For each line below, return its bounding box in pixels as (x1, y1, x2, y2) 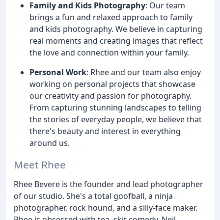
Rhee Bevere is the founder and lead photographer (14, 179, 203, 190)
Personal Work (29, 66, 86, 78)
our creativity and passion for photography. (29, 90, 192, 101)
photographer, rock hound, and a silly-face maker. (14, 202, 197, 214)
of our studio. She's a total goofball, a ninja (14, 191, 173, 202)
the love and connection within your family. (29, 47, 189, 58)
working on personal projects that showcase (29, 78, 195, 89)
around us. (29, 137, 70, 148)
